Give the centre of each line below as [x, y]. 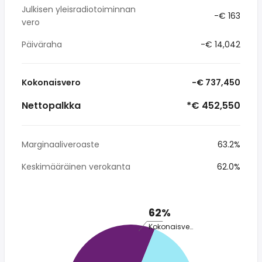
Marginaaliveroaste [61, 144]
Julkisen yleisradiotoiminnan [79, 9]
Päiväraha [42, 44]
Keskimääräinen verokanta [76, 167]
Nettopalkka [51, 106]
